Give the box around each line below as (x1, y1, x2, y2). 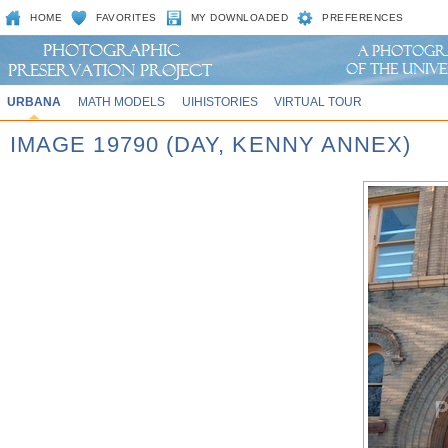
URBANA (6, 95, 61, 108)
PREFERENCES (322, 12, 404, 23)
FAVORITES (96, 12, 157, 23)
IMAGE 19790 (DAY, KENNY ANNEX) (10, 132, 412, 157)
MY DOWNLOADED (190, 12, 289, 23)
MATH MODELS (77, 95, 165, 108)
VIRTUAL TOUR (274, 95, 363, 108)
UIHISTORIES (181, 95, 258, 108)
